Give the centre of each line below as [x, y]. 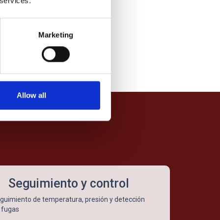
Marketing [56, 35]
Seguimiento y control [69, 184]
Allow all [31, 95]
